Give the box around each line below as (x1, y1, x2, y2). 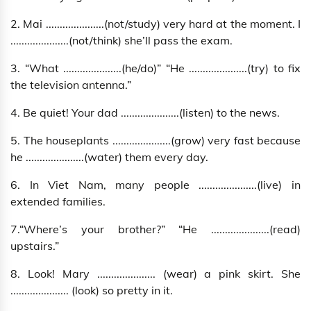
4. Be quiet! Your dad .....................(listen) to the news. (10, 106, 280, 120)
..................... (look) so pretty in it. (10, 283, 173, 298)
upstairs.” (10, 239, 59, 253)
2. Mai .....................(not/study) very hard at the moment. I (10, 17, 301, 31)
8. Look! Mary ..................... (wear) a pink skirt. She (10, 267, 301, 281)
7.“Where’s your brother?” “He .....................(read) (10, 222, 301, 237)
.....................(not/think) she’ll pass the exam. (10, 33, 233, 48)
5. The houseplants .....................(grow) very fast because (10, 133, 301, 148)
